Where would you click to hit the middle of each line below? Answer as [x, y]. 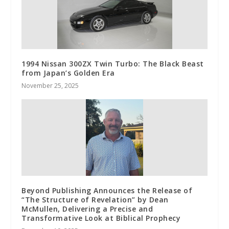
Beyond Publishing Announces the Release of [107, 191]
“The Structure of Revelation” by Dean [95, 200]
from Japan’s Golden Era [68, 73]
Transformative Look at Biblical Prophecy [101, 218]
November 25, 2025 [50, 86]
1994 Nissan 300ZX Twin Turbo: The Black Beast [113, 64]
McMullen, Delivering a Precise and [87, 209]
